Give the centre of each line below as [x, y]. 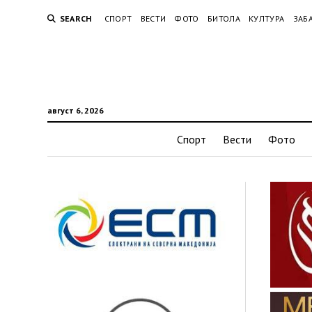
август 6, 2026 [75, 110]
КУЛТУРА [266, 18]
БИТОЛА [224, 18]
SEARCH [76, 18]
